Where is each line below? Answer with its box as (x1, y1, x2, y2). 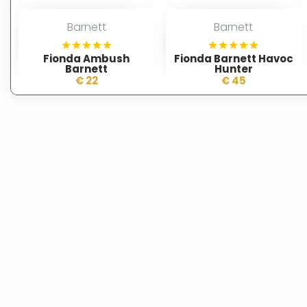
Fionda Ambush (43, 51, 130, 66)
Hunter (214, 61, 253, 76)
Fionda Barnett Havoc (173, 51, 293, 66)
